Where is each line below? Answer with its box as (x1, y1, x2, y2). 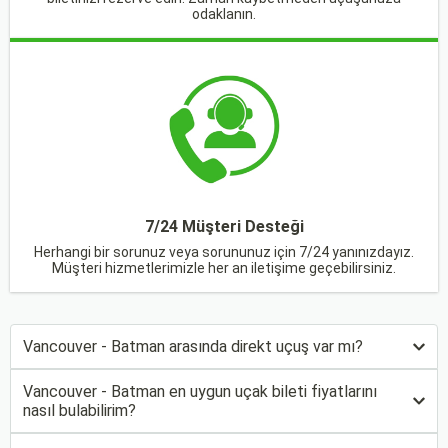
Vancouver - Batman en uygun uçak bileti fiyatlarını (23, 382, 377, 401)
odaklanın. (192, 6, 256, 22)
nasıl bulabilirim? (23, 401, 136, 420)
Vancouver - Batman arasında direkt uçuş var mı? (23, 337, 363, 356)
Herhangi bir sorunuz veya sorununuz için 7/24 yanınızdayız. (34, 244, 414, 260)
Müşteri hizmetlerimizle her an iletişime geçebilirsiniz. (52, 260, 396, 276)
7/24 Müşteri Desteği (144, 217, 304, 236)
